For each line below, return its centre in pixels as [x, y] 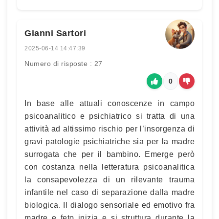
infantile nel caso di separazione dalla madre [109, 192]
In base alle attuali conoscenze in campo [109, 103]
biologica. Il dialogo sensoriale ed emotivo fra [109, 205]
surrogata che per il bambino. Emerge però [109, 154]
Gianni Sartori [55, 33]
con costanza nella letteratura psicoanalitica [109, 167]
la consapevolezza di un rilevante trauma [109, 179]
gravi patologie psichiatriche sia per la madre [109, 141]
